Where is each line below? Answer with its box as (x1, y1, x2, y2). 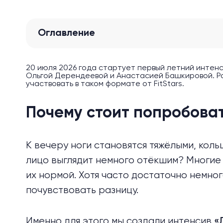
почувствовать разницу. (26, 185, 138, 196)
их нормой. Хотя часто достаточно (26, 170, 190, 181)
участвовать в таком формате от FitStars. (26, 80, 184, 88)
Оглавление (38, 28, 95, 38)
